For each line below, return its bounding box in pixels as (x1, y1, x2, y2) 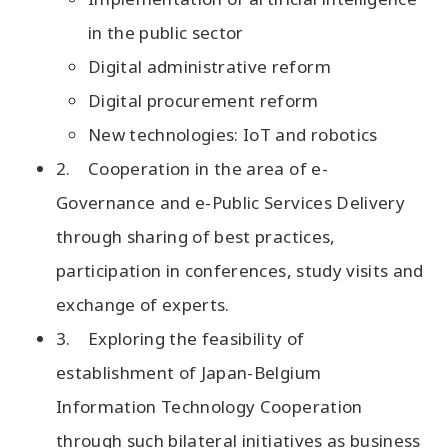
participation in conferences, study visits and (56, 258, 424, 282)
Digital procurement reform (88, 88, 319, 112)
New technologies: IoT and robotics (88, 122, 378, 146)
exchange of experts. (56, 292, 230, 316)
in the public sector (88, 20, 244, 44)
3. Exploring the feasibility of (56, 326, 305, 350)
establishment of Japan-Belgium (56, 360, 322, 384)
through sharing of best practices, (56, 224, 336, 248)
